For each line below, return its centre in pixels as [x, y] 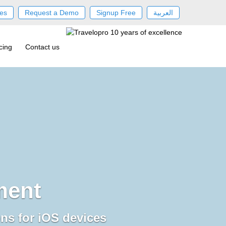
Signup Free [116, 13]
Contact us [42, 47]
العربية [163, 13]
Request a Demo [52, 13]
